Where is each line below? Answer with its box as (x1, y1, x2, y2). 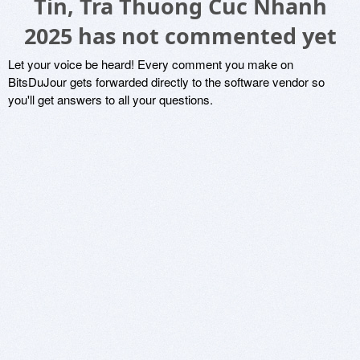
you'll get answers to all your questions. (8, 91, 213, 108)
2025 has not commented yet (23, 21, 337, 51)
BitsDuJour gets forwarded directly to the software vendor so (8, 73, 325, 90)
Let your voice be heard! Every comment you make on (8, 55, 293, 72)
